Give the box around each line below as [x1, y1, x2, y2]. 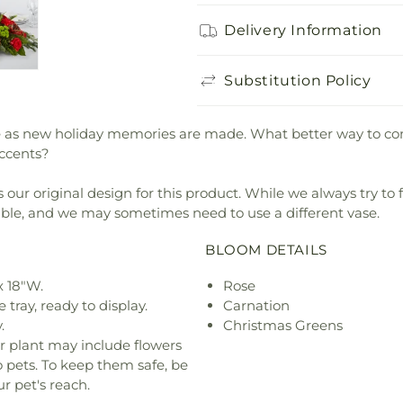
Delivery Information [224, 21, 382, 39]
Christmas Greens [223, 316, 343, 334]
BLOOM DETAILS [205, 240, 327, 258]
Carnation [223, 296, 290, 314]
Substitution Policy [224, 71, 372, 89]
